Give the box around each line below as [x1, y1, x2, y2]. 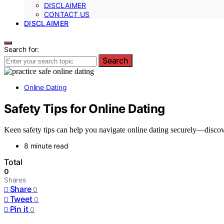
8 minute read [24, 141, 68, 150]
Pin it [9, 204, 28, 214]
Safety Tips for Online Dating [4, 101, 165, 116]
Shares [4, 175, 26, 184]
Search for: [4, 44, 39, 53]
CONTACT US [44, 9, 89, 18]
